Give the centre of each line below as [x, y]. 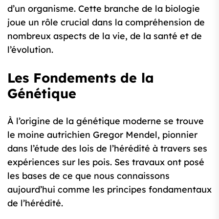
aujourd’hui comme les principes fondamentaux [109, 190]
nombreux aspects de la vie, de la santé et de [105, 36]
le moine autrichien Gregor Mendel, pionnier [102, 135]
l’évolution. [30, 50]
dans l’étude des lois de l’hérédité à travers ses [107, 149]
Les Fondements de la [81, 78]
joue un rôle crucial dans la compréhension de [106, 22]
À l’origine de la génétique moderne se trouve [106, 121]
